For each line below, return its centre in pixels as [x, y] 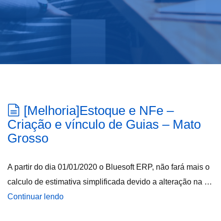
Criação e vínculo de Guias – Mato [104, 124]
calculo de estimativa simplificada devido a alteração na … [110, 182]
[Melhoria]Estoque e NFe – [99, 110]
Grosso [28, 138]
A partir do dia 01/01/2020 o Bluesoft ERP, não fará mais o [109, 167]
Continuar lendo [36, 197]
